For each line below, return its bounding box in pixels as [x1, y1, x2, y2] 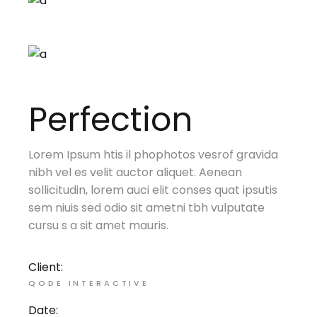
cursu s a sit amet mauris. [28, 217, 169, 234]
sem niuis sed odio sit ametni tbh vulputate [28, 200, 265, 217]
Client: [28, 259, 64, 276]
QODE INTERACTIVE [28, 277, 149, 289]
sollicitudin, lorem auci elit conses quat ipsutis [28, 182, 278, 199]
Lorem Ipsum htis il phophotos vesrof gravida [28, 146, 279, 163]
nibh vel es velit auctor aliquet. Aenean [28, 164, 243, 181]
